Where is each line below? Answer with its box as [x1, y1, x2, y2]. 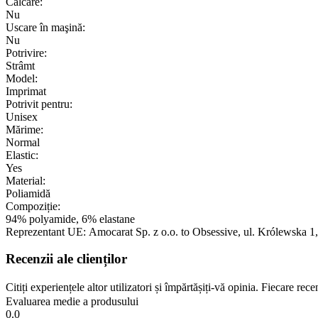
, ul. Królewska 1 [238, 225, 315, 238]
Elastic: [6, 148, 38, 161]
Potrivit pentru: [6, 97, 72, 110]
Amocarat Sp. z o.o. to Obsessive [89, 225, 238, 238]
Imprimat [6, 84, 46, 97]
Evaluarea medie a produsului [6, 295, 138, 308]
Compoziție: [6, 199, 60, 212]
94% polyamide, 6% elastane [6, 212, 135, 225]
